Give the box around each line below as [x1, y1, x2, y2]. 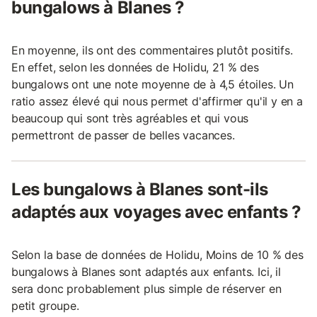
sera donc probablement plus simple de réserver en [11, 281, 282, 296]
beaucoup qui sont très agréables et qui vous [11, 110, 249, 125]
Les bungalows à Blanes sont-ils [11, 178, 268, 200]
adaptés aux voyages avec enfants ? [11, 201, 301, 222]
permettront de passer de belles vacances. [11, 127, 235, 142]
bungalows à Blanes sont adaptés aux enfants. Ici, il [11, 264, 281, 279]
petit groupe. [11, 298, 79, 313]
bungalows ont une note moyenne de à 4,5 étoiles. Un [11, 76, 294, 91]
